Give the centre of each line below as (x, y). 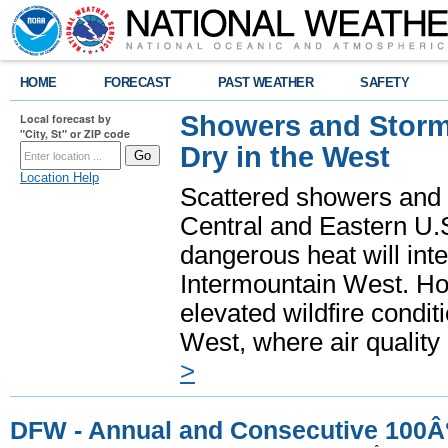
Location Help (59, 177)
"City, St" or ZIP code (75, 133)
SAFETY (385, 82)
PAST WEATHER (265, 82)
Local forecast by (65, 118)
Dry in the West (285, 157)
